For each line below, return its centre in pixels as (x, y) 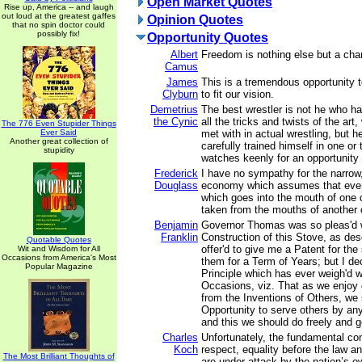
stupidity (59, 150)
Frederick (176, 173)
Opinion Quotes (195, 20)
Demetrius (174, 109)
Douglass (176, 185)
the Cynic (176, 122)
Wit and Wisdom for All (59, 248)
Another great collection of (59, 141)
